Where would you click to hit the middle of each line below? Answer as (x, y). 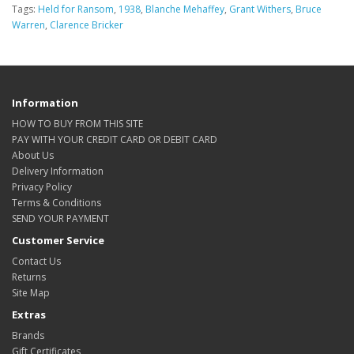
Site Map (31, 293)
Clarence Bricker (87, 25)
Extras (29, 315)
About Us (33, 156)
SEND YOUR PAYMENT (60, 219)
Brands (28, 336)
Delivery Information (58, 171)
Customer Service (58, 241)
